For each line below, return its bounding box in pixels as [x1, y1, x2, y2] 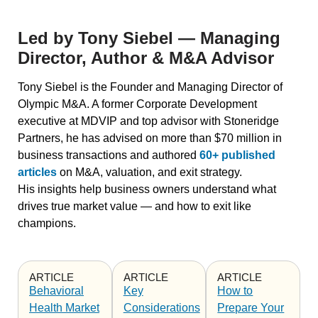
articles [18, 166, 57, 179]
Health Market [29, 302, 99, 314]
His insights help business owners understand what [18, 183, 276, 196]
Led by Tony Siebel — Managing [18, 28, 280, 48]
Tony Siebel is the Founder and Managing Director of [18, 81, 283, 94]
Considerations [123, 302, 200, 314]
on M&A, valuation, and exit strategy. [57, 166, 242, 179]
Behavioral [29, 285, 84, 297]
